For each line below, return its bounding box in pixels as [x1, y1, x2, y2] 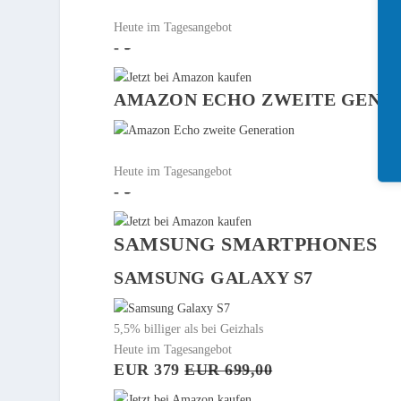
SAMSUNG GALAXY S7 [114, 267, 313, 287]
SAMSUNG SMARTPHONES [114, 232, 378, 255]
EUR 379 [114, 360, 185, 379]
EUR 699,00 [184, 360, 273, 379]
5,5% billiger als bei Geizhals [114, 321, 264, 336]
